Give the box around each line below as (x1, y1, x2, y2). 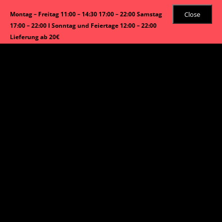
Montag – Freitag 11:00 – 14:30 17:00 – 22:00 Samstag (10, 10, 162, 18)
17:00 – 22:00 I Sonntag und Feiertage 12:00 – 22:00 (10, 22, 157, 29)
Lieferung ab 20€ (10, 33, 59, 41)
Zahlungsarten (22, 164, 122, 184)
